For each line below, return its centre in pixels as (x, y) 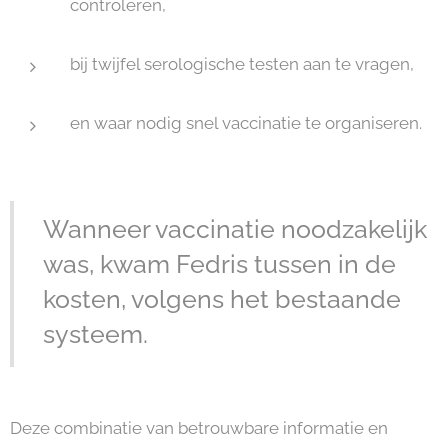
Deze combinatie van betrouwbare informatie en (199, 428)
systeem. (95, 334)
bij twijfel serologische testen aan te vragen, (242, 64)
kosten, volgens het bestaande (222, 299)
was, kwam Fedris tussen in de (219, 264)
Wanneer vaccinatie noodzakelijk (235, 229)
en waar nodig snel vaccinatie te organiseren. (250, 123)
